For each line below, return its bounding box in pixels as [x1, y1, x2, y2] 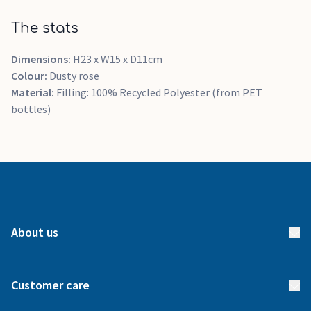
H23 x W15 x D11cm [73, 52, 162, 66]
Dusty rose [49, 69, 99, 83]
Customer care [11, 277, 90, 293]
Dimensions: [11, 52, 73, 66]
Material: [11, 85, 56, 99]
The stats [11, 20, 78, 36]
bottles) [11, 102, 51, 116]
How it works [11, 296, 67, 308]
